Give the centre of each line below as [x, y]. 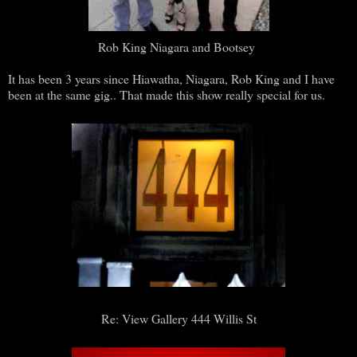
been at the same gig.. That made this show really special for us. [167, 94]
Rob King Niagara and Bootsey [178, 46]
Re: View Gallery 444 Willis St [178, 318]
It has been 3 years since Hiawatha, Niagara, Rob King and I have [171, 78]
